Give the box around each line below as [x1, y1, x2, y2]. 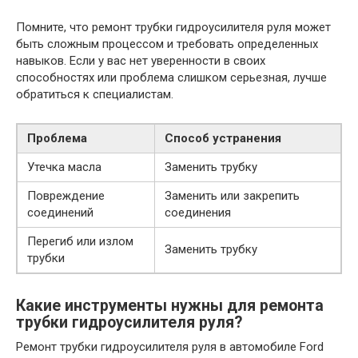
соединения [165, 205, 231, 220]
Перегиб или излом [27, 233, 133, 249]
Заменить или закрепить [165, 188, 300, 203]
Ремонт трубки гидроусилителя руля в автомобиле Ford [16, 339, 324, 354]
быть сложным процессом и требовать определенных [16, 36, 318, 51]
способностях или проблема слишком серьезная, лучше [16, 70, 327, 85]
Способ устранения [165, 130, 281, 145]
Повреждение [27, 188, 105, 203]
